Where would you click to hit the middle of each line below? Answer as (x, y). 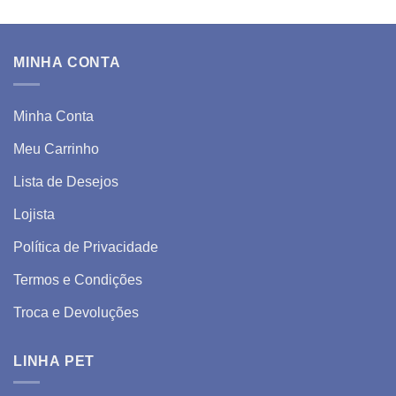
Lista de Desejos (66, 181)
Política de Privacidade (86, 247)
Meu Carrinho (56, 148)
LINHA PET (54, 361)
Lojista (34, 214)
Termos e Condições (78, 279)
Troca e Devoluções (76, 312)
